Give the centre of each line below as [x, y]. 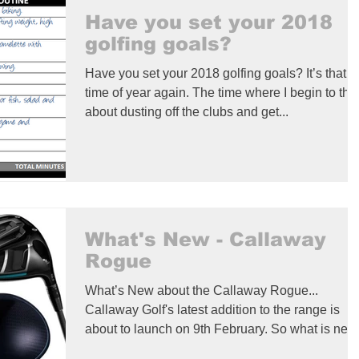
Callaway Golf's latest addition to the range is [212, 310]
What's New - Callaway [206, 240]
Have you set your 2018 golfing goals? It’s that [216, 74]
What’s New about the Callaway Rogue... [202, 291]
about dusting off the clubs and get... [187, 112]
